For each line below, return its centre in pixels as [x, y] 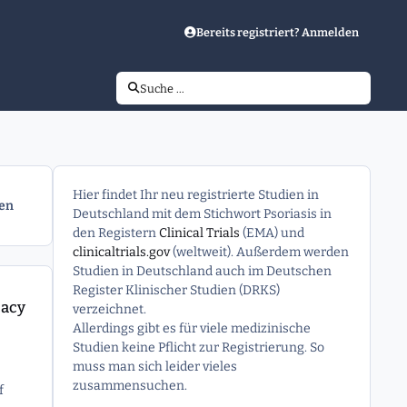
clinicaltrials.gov [121, 253]
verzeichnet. [109, 310]
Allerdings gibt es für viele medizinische [191, 329]
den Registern [115, 233]
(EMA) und [272, 233]
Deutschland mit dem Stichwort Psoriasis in [202, 214]
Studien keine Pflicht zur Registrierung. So [198, 348]
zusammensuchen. [129, 386]
